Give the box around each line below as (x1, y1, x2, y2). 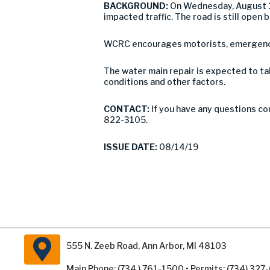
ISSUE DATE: (104, 142, 157, 152)
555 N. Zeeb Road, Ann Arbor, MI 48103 (66, 240, 227, 251)
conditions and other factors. (104, 77, 225, 87)
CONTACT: (104, 104, 151, 114)
